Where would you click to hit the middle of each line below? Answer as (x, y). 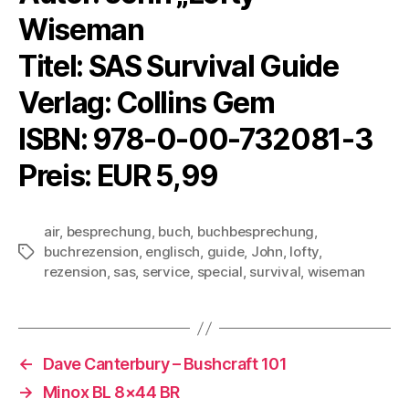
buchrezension (91, 252)
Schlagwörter (61, 253)
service (166, 272)
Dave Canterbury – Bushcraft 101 (165, 364)
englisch (173, 252)
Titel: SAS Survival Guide (178, 67)
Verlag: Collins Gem (147, 103)
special (220, 272)
